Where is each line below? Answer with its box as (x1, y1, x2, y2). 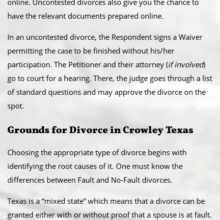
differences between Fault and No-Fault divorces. (7, 175, 172, 185)
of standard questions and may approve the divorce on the (7, 87, 206, 97)
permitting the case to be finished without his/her (7, 46, 174, 55)
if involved (168, 59, 203, 69)
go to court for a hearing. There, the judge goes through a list (7, 73, 212, 83)
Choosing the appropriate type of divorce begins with (7, 147, 187, 157)
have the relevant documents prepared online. (7, 11, 164, 21)
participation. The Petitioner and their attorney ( (7, 59, 168, 69)
